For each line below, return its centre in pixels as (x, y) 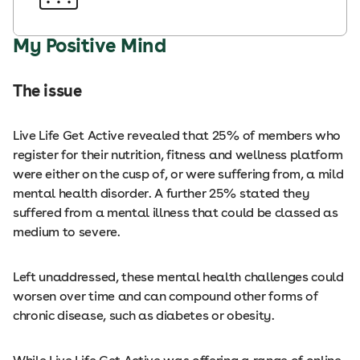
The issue (47, 91)
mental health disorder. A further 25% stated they (162, 193)
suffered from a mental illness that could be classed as (176, 213)
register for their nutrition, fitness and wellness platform (178, 155)
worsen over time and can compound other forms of (166, 296)
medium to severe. (70, 232)
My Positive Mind (90, 45)
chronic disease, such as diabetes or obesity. (150, 315)
